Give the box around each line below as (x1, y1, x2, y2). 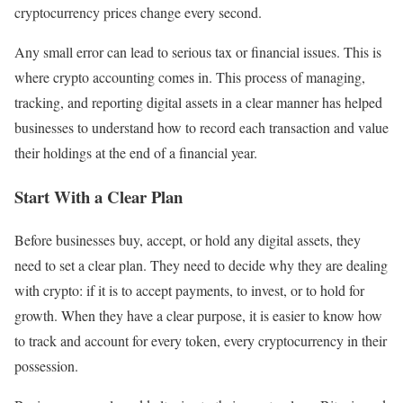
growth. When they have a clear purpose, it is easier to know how (14, 306, 382, 326)
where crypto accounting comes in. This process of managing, (14, 67, 365, 86)
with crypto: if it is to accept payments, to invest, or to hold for (14, 281, 364, 300)
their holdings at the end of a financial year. (14, 143, 257, 162)
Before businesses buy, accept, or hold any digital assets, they (14, 230, 361, 250)
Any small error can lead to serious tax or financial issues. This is (14, 42, 381, 61)
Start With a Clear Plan (14, 184, 183, 209)
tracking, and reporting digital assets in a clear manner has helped (14, 93, 382, 112)
